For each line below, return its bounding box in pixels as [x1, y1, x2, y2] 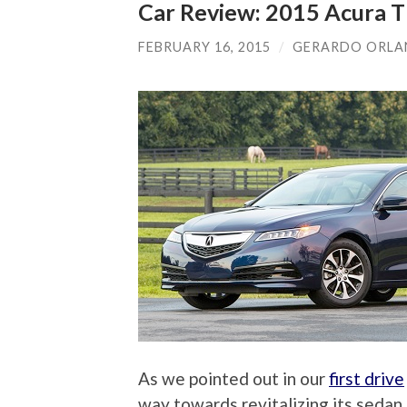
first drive [329, 368, 404, 390]
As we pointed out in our [138, 368, 329, 390]
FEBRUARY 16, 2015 [138, 38, 271, 55]
